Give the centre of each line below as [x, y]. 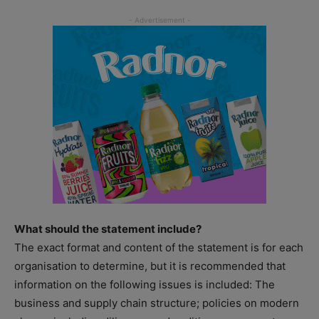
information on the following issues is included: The [145, 284]
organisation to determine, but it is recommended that [150, 266]
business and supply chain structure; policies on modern [157, 303]
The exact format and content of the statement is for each [159, 247]
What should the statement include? [108, 229]
